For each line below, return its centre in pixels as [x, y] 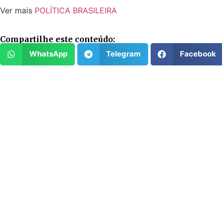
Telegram [123, 54]
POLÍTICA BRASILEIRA [76, 10]
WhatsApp [48, 54]
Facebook [198, 54]
